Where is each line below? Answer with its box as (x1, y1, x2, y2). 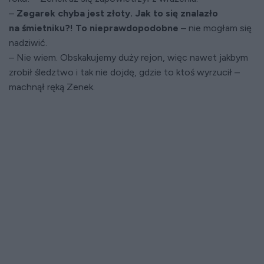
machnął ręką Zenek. (9, 81, 95, 93)
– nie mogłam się (179, 22, 252, 34)
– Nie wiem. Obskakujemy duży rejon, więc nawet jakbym (9, 52, 248, 63)
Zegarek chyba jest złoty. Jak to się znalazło (16, 8, 218, 19)
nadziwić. (9, 37, 47, 48)
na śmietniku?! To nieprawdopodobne (9, 22, 179, 34)
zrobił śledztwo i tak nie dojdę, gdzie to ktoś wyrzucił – (9, 67, 240, 78)
